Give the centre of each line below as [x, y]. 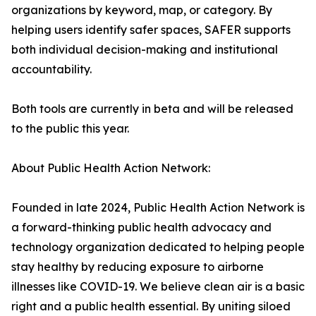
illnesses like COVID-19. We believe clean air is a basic [158, 287]
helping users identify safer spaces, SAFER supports [151, 30]
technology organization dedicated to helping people [158, 247]
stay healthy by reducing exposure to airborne [138, 267]
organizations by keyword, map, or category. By [142, 10]
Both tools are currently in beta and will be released [152, 109]
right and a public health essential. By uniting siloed [151, 306]
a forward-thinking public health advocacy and [141, 227]
